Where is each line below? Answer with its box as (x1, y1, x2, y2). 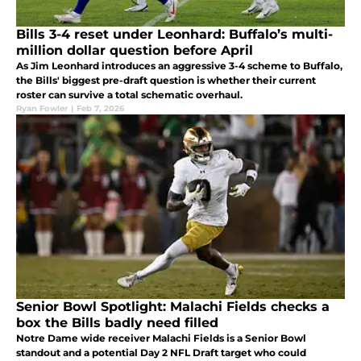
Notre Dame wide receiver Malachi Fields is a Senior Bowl (16, 331, 306, 344)
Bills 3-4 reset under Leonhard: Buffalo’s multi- (16, 26, 333, 42)
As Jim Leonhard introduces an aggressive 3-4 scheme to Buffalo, (16, 59, 342, 72)
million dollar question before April (16, 42, 253, 58)
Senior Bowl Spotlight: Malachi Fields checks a (16, 298, 330, 314)
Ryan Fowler (16, 102, 68, 114)
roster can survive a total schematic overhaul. (16, 88, 243, 101)
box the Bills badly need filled (16, 314, 218, 330)
